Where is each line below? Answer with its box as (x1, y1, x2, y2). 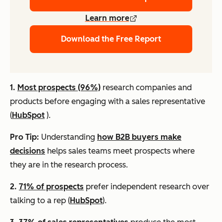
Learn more (85, 13, 129, 23)
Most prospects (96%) (17, 83, 101, 93)
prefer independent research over (84, 182, 209, 192)
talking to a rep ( (10, 196, 70, 206)
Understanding (39, 132, 97, 142)
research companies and (101, 83, 192, 93)
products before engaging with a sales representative (10, 97, 205, 107)
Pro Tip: (10, 132, 39, 142)
